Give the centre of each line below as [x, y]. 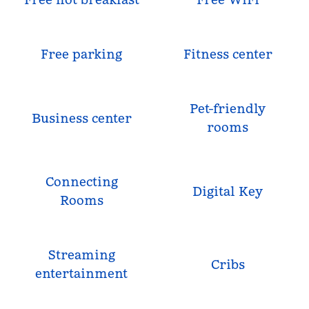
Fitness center [228, 54]
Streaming [81, 255]
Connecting [81, 182]
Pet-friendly [228, 109]
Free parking [81, 54]
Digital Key [228, 191]
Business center [81, 118]
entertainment [81, 273]
